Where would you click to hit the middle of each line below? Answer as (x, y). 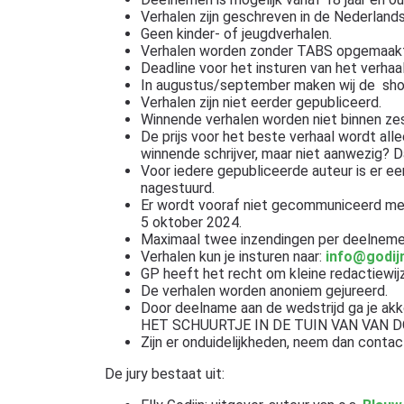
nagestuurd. (177, 188)
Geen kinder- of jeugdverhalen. (236, 33)
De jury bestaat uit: (164, 373)
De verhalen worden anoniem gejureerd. (264, 290)
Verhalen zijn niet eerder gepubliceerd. (261, 102)
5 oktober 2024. (191, 222)
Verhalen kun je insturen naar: (233, 256)
